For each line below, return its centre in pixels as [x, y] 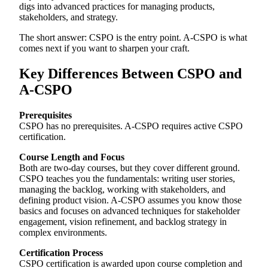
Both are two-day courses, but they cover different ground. [130, 168]
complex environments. [63, 233]
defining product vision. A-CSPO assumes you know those [130, 200]
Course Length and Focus [72, 157]
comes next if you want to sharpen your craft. [104, 48]
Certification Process [61, 253]
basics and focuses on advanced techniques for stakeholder [130, 211]
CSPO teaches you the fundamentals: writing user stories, [127, 179]
